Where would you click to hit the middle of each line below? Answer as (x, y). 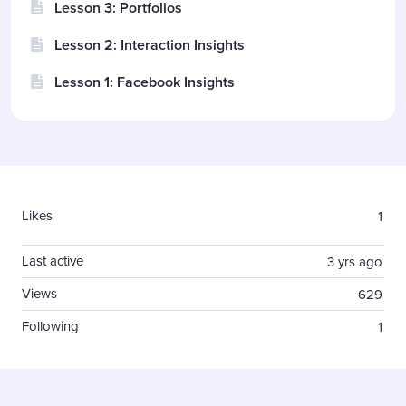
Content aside (67, 184)
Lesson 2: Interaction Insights (150, 44)
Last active (53, 261)
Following (50, 326)
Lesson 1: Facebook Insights (145, 82)
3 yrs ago (355, 261)
